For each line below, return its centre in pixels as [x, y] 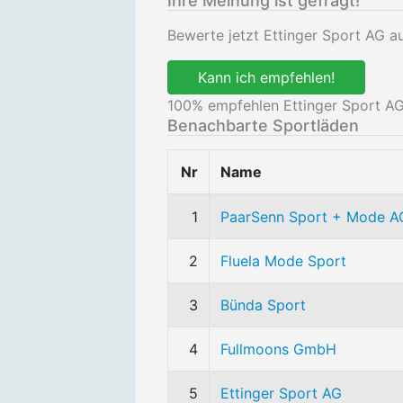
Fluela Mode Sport [283, 261]
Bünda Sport [263, 305]
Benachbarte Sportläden [263, 125]
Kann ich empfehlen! [266, 77]
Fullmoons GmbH [278, 349]
